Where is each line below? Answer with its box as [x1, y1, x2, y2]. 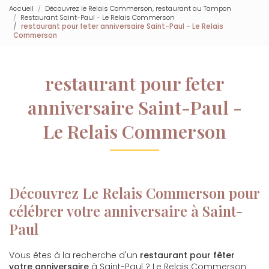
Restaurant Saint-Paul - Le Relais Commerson [20, 12, 175, 22]
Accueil [9, 3, 34, 13]
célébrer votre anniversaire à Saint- [9, 201, 243, 220]
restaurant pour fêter [140, 249, 235, 261]
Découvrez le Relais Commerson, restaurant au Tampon [45, 3, 231, 13]
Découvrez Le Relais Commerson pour [9, 183, 260, 202]
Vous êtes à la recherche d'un [9, 249, 140, 261]
